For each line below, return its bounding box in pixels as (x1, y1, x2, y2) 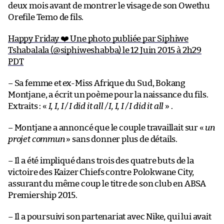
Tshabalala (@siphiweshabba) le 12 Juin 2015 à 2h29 (8, 45, 202, 54)
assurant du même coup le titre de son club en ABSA (8, 179, 206, 188)
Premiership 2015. (8, 190, 77, 199)
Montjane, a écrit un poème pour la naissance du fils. (8, 90, 208, 99)
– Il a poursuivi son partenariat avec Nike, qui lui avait (8, 212, 211, 221)
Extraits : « (8, 101, 48, 110)
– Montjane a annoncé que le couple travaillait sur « (8, 123, 205, 132)
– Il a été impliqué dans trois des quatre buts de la (8, 156, 194, 165)
